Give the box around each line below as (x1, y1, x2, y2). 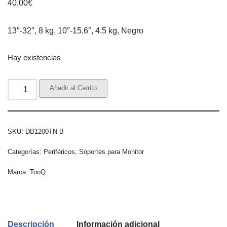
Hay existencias (8, 53, 61, 62)
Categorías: (8, 147, 44, 156)
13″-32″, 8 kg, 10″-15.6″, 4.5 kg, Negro (8, 26, 143, 35)
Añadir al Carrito (50, 84, 97, 92)
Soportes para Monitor (79, 147, 144, 156)
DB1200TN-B (25, 127, 64, 135)
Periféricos (44, 147, 75, 156)
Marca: (8, 168, 30, 176)
